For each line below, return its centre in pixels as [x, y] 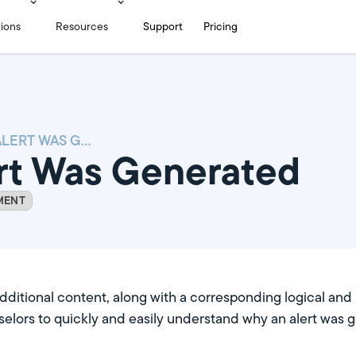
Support [163, 26]
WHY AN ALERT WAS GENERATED [86, 140]
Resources [82, 26]
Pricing [221, 26]
